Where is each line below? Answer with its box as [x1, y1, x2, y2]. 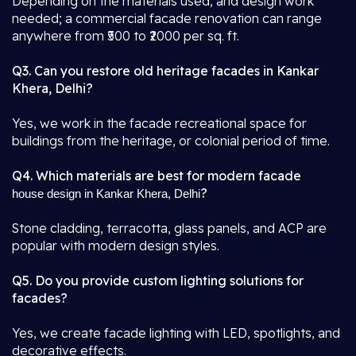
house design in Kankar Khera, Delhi [12, 187, 200, 200]
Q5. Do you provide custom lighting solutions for [12, 273, 304, 288]
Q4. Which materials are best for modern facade [12, 168, 301, 184]
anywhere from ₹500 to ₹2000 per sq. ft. [12, 28, 239, 44]
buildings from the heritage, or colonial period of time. [12, 133, 330, 149]
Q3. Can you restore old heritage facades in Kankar [12, 63, 319, 79]
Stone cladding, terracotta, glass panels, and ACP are [12, 220, 327, 236]
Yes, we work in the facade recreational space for [12, 115, 307, 131]
